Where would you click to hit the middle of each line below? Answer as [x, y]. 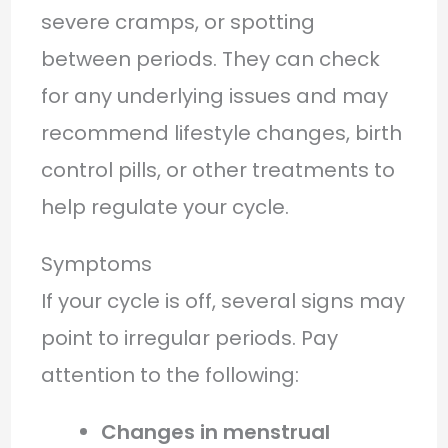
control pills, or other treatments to [217, 169]
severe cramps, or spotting [177, 21]
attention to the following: [169, 374]
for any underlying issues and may [214, 95]
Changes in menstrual [215, 431]
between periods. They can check [210, 58]
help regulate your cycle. [164, 206]
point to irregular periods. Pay [189, 337]
